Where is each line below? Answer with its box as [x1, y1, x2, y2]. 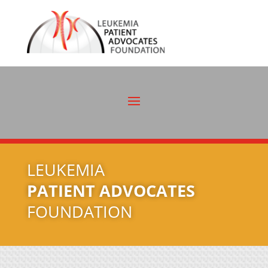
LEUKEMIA [26, 158, 105, 181]
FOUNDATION [26, 200, 132, 223]
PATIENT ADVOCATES [26, 179, 195, 202]
